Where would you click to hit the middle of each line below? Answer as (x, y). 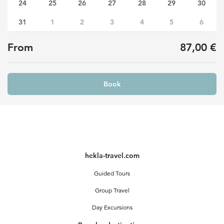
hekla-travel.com (112, 155)
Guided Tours (112, 173)
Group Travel (112, 190)
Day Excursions (112, 207)
